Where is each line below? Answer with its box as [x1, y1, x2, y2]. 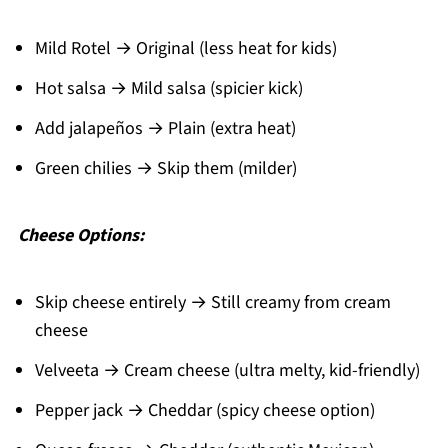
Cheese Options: [17, 222, 144, 248]
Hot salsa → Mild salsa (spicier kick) [34, 75, 303, 101]
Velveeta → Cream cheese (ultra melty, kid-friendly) [34, 357, 420, 383]
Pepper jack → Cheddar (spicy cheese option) [34, 397, 375, 423]
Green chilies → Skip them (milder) [34, 155, 297, 181]
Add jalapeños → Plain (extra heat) [34, 115, 296, 141]
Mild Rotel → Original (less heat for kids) [34, 35, 337, 61]
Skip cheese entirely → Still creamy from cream [34, 289, 391, 315]
